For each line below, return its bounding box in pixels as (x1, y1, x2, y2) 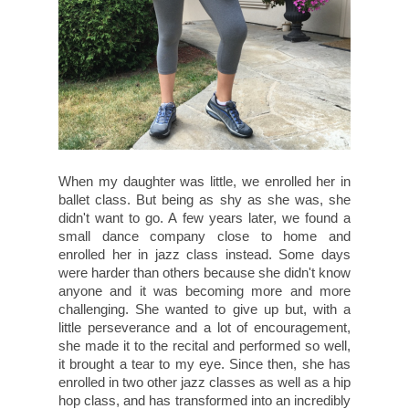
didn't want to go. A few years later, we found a (58, 210, 351, 226)
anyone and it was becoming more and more (58, 283, 351, 299)
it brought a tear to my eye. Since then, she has (58, 356, 351, 372)
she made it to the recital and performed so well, (58, 338, 351, 354)
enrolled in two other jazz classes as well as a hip (58, 374, 351, 391)
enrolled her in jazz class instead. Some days (58, 246, 351, 263)
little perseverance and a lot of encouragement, (58, 320, 351, 336)
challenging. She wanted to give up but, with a (58, 301, 351, 318)
